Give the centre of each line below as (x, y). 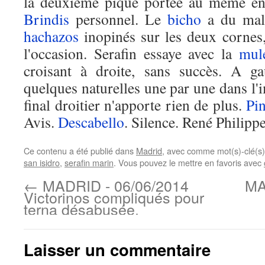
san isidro (42, 162)
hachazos (51, 36)
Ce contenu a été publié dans (80, 151)
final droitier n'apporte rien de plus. (135, 105)
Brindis (46, 19)
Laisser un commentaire (117, 249)
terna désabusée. (81, 209)
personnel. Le (118, 19)
